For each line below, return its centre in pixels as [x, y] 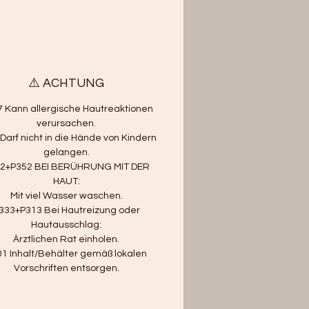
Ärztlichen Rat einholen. [67, 239]
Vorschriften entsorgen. [66, 268]
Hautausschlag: [67, 225]
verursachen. [67, 123]
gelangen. [66, 152]
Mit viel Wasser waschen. [66, 196]
